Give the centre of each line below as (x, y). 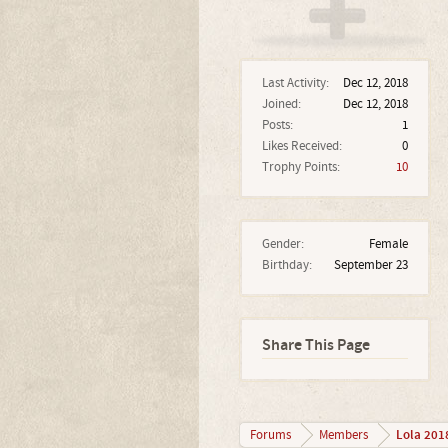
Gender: (282, 244)
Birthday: (286, 265)
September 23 (370, 265)
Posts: (277, 125)
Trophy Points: (300, 167)
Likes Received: (301, 146)
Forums (270, 435)
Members (343, 435)
